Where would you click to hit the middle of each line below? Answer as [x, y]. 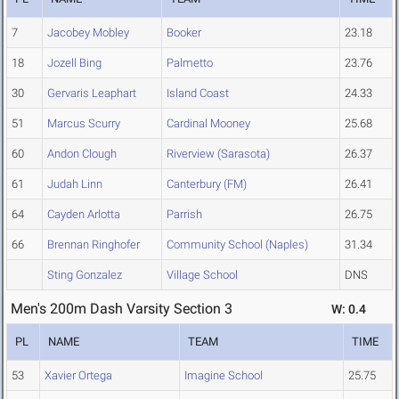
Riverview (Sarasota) [218, 154]
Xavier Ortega [78, 376]
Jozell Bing [74, 63]
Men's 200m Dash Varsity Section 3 [122, 309]
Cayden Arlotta [84, 215]
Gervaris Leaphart [92, 94]
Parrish [184, 215]
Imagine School [224, 376]
